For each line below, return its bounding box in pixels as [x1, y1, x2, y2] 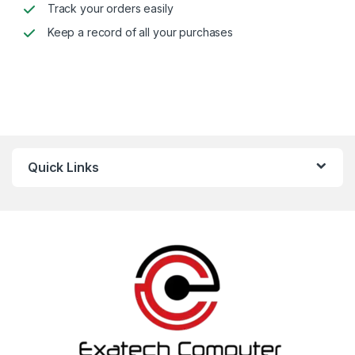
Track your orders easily [47, 2, 174, 16]
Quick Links [28, 159, 99, 176]
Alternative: [24, 47, 90, 61]
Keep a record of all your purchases [47, 25, 233, 40]
